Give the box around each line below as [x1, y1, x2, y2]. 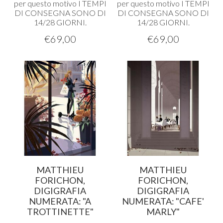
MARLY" [146, 206, 180, 217]
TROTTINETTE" [26, 206, 94, 217]
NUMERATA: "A [29, 196, 91, 207]
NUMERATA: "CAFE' [122, 196, 204, 207]
